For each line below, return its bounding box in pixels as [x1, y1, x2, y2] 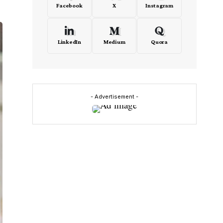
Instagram [145, 2, 173, 9]
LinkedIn [57, 38, 81, 45]
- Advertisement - [90, 93, 138, 100]
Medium [103, 38, 125, 45]
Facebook [56, 2, 83, 9]
